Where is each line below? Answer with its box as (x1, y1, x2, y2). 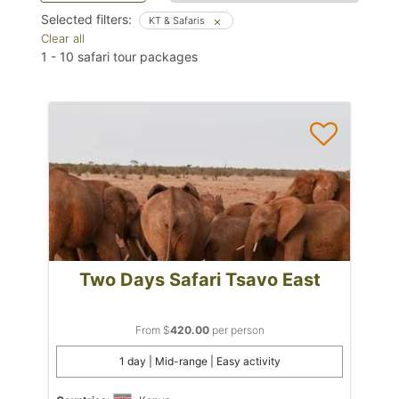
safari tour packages (74, 49, 198, 64)
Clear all (41, 31, 85, 45)
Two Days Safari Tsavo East (78, 268, 321, 290)
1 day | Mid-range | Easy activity (118, 354, 281, 368)
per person (208, 322, 265, 337)
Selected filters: (41, 12, 132, 27)
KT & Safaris (149, 14, 208, 27)
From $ (134, 322, 170, 337)
